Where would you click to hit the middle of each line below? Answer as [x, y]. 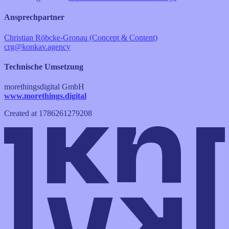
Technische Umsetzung [44, 66]
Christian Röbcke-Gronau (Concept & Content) [81, 37]
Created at [21, 113]
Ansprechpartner [34, 17]
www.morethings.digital [45, 96]
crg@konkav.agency [37, 47]
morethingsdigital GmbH [44, 87]
